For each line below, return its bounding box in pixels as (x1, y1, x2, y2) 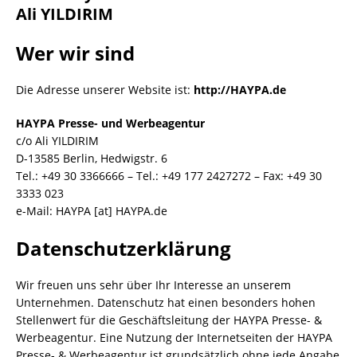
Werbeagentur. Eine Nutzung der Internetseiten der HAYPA (16, 330, 332, 345)
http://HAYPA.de (194, 82, 286, 97)
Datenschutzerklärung (16, 235, 231, 261)
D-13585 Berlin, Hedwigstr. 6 (16, 151, 167, 166)
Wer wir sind (16, 40, 135, 66)
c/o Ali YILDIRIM (16, 133, 99, 148)
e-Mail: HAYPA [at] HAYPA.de (16, 203, 167, 218)
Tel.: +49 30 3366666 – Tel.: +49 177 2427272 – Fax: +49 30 (16, 168, 322, 183)
